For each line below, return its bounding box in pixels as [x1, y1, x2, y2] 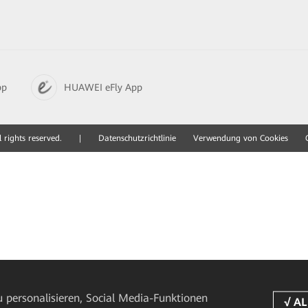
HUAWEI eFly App [64, 81, 142, 93]
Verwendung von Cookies [192, 133, 288, 143]
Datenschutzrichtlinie [98, 133, 176, 143]
